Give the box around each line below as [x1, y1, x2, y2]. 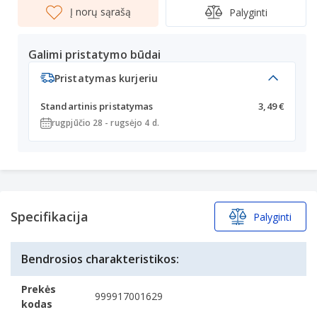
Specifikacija [11, 207, 88, 225]
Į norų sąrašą [70, 5, 131, 18]
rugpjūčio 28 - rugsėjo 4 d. [52, 117, 159, 129]
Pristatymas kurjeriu [54, 71, 158, 85]
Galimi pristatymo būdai [28, 47, 161, 62]
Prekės [21, 282, 56, 296]
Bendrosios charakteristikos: [21, 251, 179, 267]
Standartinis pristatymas [40, 100, 154, 113]
